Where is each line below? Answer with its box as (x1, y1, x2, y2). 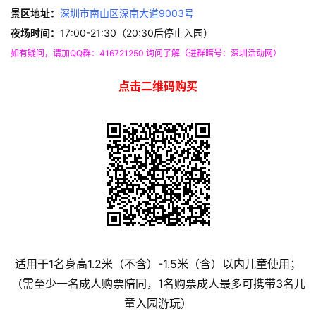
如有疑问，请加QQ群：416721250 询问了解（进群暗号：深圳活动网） (11, 48, 281, 59)
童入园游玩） (124, 296, 192, 311)
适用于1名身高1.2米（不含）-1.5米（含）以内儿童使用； (15, 257, 301, 272)
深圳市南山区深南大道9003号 (60, 7, 194, 20)
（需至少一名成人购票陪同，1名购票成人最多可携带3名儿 (11, 276, 305, 291)
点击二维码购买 (119, 79, 197, 94)
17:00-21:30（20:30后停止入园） (60, 27, 213, 39)
